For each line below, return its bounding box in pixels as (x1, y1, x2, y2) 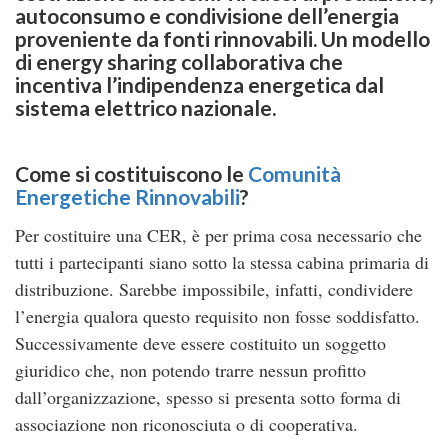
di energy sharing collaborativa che (15, 48, 343, 74)
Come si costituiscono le (15, 160, 248, 186)
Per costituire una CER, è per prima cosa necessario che (15, 223, 422, 248)
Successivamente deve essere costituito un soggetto (15, 331, 386, 356)
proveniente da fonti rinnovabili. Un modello (15, 25, 430, 51)
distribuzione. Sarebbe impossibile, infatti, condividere (15, 277, 413, 302)
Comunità (248, 160, 341, 186)
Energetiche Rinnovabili (15, 183, 240, 209)
